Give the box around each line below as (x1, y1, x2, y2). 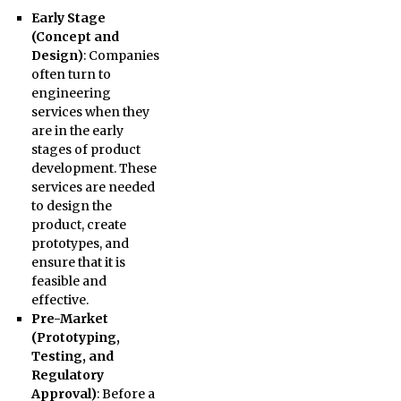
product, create (30, 217, 126, 233)
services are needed (30, 179, 155, 195)
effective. (30, 292, 89, 308)
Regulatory (30, 367, 104, 383)
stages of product (30, 141, 141, 158)
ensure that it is (30, 254, 125, 270)
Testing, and (30, 348, 114, 364)
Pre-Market (30, 311, 108, 327)
